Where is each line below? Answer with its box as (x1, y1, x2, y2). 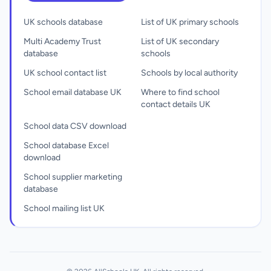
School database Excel (24, 140, 109, 151)
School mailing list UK (24, 203, 105, 214)
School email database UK (24, 87, 122, 97)
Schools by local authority (141, 68, 238, 78)
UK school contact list (24, 68, 106, 78)
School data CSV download (24, 121, 126, 131)
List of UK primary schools (141, 17, 239, 27)
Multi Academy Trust (24, 36, 101, 47)
